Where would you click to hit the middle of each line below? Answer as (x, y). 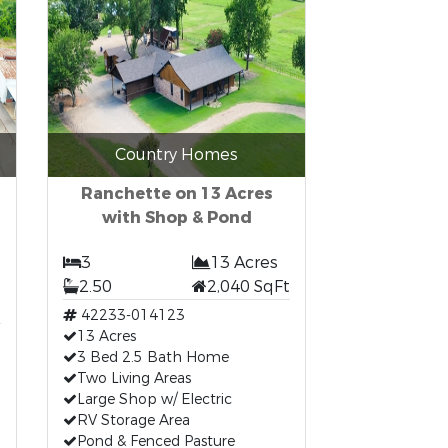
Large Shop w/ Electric (155, 399)
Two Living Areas (134, 378)
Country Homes (177, 154)
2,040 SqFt (248, 286)
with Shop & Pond (176, 217)
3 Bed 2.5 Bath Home (153, 357)
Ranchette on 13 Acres (176, 193)
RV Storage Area (134, 420)
